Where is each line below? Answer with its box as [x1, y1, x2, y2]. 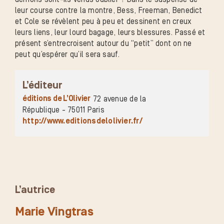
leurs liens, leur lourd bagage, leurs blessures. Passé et [15, 27, 205, 37]
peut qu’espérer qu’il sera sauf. [15, 49, 120, 59]
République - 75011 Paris [22, 105, 104, 114]
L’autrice [15, 183, 55, 196]
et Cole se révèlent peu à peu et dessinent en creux [15, 16, 192, 26]
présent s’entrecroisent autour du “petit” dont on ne [15, 38, 192, 48]
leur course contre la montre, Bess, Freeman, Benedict [15, 5, 202, 15]
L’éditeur [22, 79, 62, 91]
